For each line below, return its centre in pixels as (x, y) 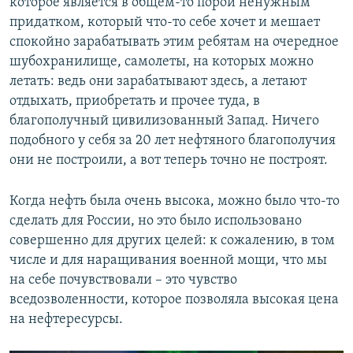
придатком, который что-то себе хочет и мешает (165, 22)
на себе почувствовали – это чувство (123, 280)
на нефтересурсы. (66, 319)
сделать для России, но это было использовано (156, 221)
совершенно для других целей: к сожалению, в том (172, 240)
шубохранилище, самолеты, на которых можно (162, 61)
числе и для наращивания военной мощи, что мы (168, 260)
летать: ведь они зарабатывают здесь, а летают (158, 81)
